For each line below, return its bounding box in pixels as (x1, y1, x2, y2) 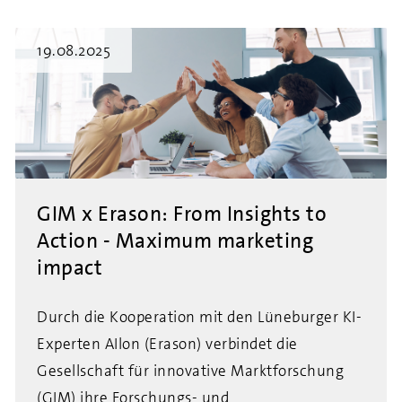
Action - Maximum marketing (37, 227, 313, 254)
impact (37, 254, 102, 281)
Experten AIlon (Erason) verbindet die (37, 334, 298, 354)
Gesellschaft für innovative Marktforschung (37, 361, 344, 380)
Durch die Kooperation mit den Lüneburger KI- (37, 307, 362, 327)
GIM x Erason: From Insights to (37, 200, 327, 227)
